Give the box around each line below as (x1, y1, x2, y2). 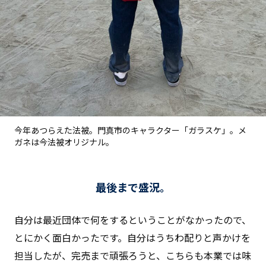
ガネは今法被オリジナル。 (14, 135, 114, 148)
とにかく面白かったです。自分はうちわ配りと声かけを (14, 230, 251, 245)
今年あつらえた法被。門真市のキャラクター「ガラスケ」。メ (14, 123, 246, 136)
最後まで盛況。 (96, 179, 170, 195)
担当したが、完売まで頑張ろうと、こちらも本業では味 (14, 248, 251, 263)
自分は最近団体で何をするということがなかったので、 (14, 213, 251, 227)
